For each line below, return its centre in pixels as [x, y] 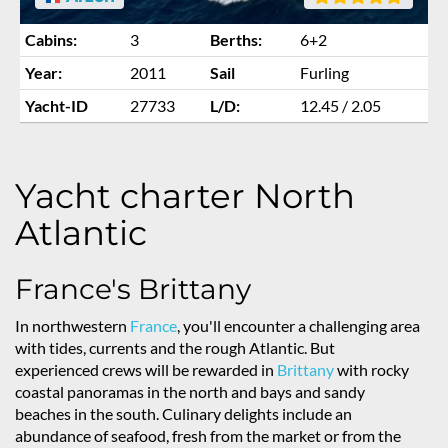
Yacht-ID [56, 106]
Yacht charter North [185, 196]
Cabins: [51, 40]
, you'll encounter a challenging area [298, 326]
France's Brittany [133, 289]
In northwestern [72, 326]
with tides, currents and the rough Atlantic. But [175, 348]
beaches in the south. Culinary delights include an [183, 414]
